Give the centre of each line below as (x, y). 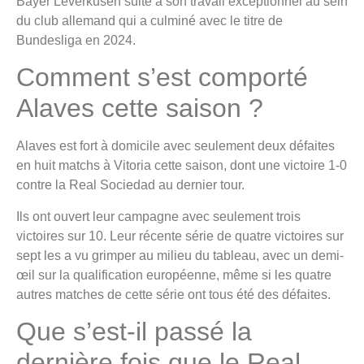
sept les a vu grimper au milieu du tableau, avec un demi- (180, 255)
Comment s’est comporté (162, 78)
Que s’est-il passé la (134, 331)
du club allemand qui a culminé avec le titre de (149, 20)
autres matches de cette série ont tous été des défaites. (173, 294)
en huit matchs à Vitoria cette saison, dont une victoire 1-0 (182, 166)
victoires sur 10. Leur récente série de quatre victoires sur (180, 236)
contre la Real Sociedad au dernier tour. (130, 185)
